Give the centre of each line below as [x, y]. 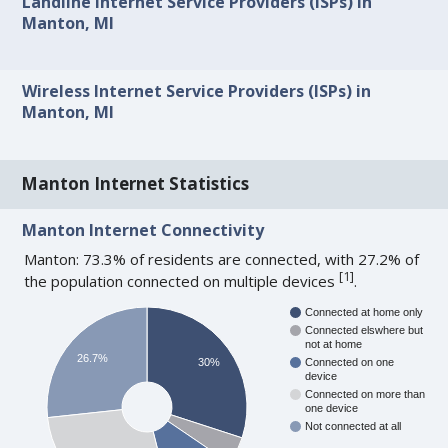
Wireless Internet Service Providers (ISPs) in [197, 91]
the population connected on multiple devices [182, 280]
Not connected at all [353, 426]
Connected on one [350, 362]
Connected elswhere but [364, 330]
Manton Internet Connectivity [143, 229]
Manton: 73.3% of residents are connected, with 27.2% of [222, 258]
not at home [334, 344]
